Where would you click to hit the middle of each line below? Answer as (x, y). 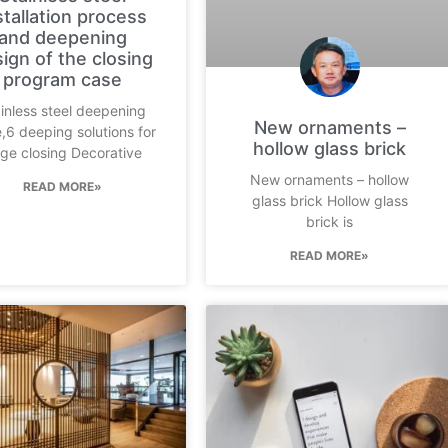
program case (63, 80)
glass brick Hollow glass (329, 200)
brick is (330, 221)
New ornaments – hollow (330, 179)
